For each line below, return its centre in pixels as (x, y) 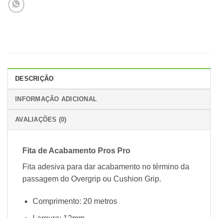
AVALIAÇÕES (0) (41, 120)
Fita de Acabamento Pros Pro (76, 151)
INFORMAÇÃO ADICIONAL (56, 99)
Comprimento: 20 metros (75, 201)
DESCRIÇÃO (35, 79)
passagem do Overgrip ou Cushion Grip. (92, 179)
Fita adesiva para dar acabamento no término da (106, 167)
